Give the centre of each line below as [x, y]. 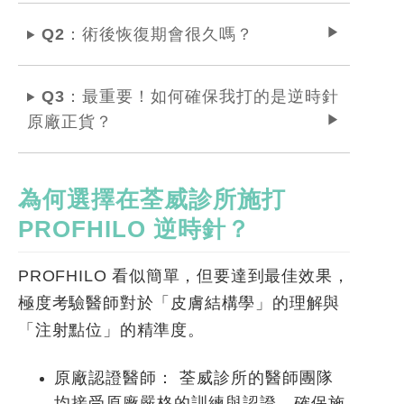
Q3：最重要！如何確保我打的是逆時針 [190, 96]
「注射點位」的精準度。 [111, 331]
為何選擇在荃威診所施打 [152, 199]
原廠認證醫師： [114, 378]
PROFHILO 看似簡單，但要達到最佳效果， [184, 276]
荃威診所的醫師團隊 [254, 378]
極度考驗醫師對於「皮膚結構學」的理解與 [179, 303]
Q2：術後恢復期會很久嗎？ [147, 34]
